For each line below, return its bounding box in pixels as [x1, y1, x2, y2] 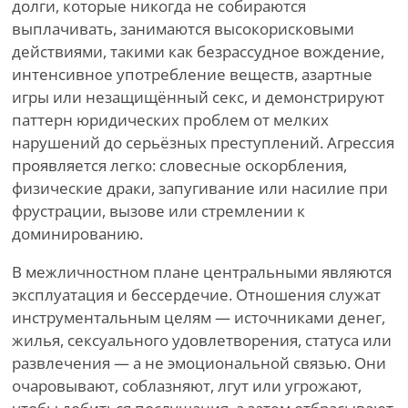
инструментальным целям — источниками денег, [12, 307, 385, 329]
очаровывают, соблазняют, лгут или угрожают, [12, 375, 362, 397]
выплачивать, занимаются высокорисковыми [12, 18, 354, 40]
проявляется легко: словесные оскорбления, [12, 155, 347, 177]
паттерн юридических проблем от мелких [12, 109, 329, 131]
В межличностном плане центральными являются [12, 261, 392, 283]
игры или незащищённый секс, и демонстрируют [12, 87, 384, 108]
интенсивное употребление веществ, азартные [12, 64, 372, 86]
